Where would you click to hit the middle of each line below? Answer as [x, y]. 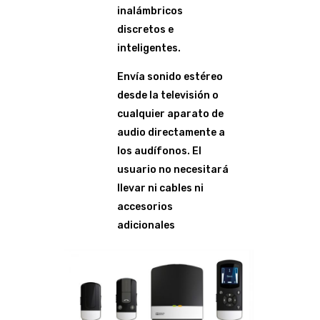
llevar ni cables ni [160, 188]
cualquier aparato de [170, 114]
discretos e [145, 30]
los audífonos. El [159, 151]
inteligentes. [149, 48]
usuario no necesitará [173, 170]
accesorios [145, 207]
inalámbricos [150, 11]
